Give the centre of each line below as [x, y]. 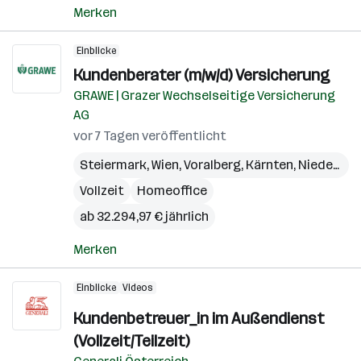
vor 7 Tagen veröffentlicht [150, 136]
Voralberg [212, 165]
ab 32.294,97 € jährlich [144, 216]
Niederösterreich [315, 165]
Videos [138, 288]
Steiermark [113, 165]
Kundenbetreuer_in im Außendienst [199, 318]
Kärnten [270, 165]
